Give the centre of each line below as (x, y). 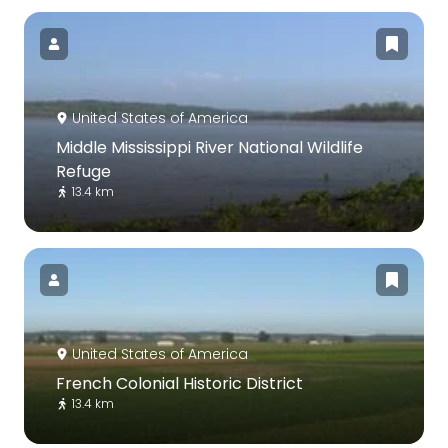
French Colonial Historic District (179, 383)
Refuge (83, 171)
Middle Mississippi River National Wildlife (209, 147)
